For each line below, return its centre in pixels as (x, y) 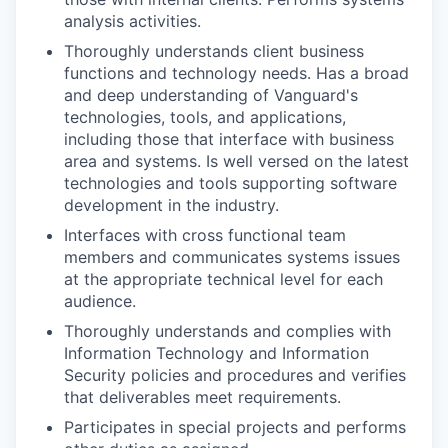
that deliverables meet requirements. (202, 397)
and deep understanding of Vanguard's (211, 95)
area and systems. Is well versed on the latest (236, 161)
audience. (100, 301)
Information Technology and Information (216, 353)
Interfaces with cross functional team (205, 235)
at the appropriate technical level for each (223, 279)
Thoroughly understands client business (214, 51)
